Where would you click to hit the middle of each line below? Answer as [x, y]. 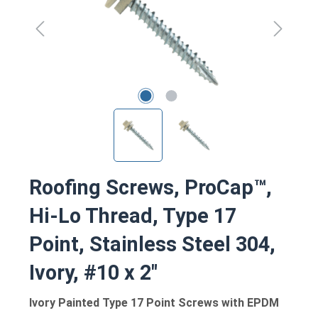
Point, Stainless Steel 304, [152, 244]
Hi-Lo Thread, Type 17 [133, 215]
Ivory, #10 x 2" [93, 272]
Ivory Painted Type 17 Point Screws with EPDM [154, 302]
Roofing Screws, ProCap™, [150, 187]
